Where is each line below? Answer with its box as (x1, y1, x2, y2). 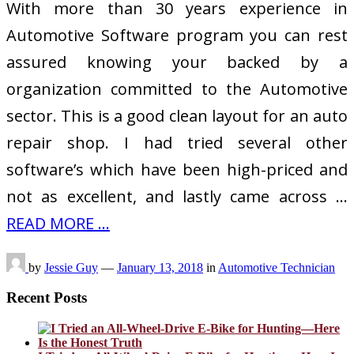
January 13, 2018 (117, 260, 203, 274)
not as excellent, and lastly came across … (6, 185, 348, 207)
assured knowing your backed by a (6, 51, 348, 73)
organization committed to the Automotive (6, 77, 348, 100)
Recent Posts (6, 289, 87, 307)
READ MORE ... (6, 212, 110, 234)
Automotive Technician (218, 260, 335, 274)
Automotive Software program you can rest (6, 24, 348, 46)
